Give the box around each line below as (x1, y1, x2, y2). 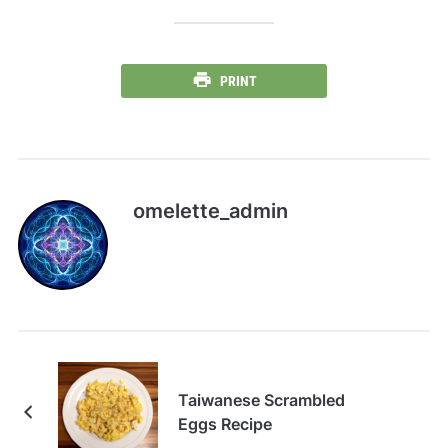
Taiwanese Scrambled (177, 390, 345, 411)
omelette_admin (132, 199, 288, 224)
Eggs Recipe (177, 414, 272, 435)
